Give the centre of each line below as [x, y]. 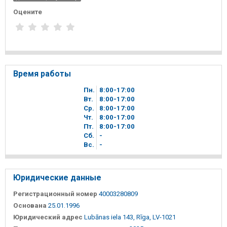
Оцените [28, 12]
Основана [30, 205]
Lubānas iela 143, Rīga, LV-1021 [130, 217]
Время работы [42, 73]
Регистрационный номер [55, 194]
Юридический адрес [48, 217]
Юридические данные [57, 177]
